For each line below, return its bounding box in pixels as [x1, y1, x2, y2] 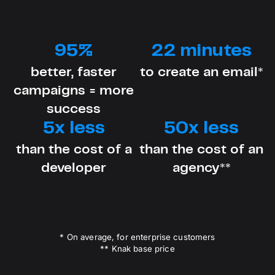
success [47, 103, 101, 115]
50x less [164, 119, 239, 137]
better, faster [31, 66, 117, 79]
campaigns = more [14, 84, 134, 97]
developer [41, 161, 106, 174]
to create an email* [139, 66, 263, 79]
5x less [42, 119, 105, 137]
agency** [172, 161, 231, 174]
